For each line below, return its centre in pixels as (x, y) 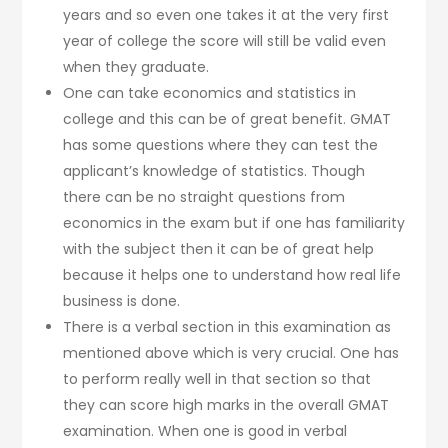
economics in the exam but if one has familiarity (234, 222)
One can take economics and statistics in (210, 92)
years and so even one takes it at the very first (226, 14)
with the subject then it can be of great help (219, 248)
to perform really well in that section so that (217, 378)
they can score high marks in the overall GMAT (226, 404)
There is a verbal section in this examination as (227, 326)
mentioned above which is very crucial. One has (231, 352)
